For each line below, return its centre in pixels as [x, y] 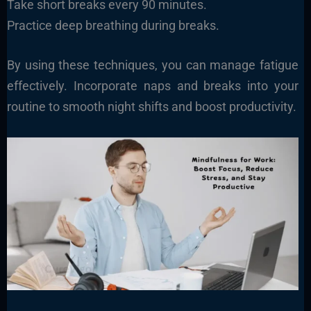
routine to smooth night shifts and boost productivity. [151, 107]
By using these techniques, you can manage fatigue [153, 65]
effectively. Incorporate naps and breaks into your [153, 86]
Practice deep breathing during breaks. [113, 26]
